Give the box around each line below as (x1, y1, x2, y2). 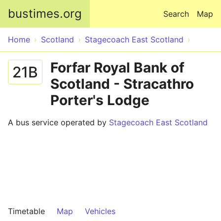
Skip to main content (72, 1, 149, 11)
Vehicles (85, 206, 115, 216)
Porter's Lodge (50, 92, 149, 109)
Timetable (8, 206, 45, 216)
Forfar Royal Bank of (50, 59, 184, 76)
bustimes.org (8, 6, 82, 21)
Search (163, 9, 189, 19)
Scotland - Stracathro (50, 75, 194, 92)
